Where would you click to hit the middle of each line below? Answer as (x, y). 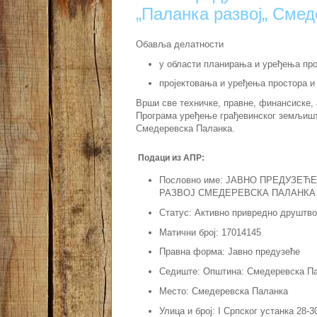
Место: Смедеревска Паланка (225, 291)
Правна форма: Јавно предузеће (229, 252)
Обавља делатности (181, 44)
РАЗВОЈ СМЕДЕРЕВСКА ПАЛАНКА (237, 193)
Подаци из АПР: (170, 158)
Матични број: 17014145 (210, 232)
